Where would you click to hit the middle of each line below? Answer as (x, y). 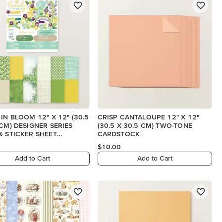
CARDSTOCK (119, 134)
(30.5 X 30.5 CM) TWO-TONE (145, 125)
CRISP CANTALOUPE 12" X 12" (148, 117)
